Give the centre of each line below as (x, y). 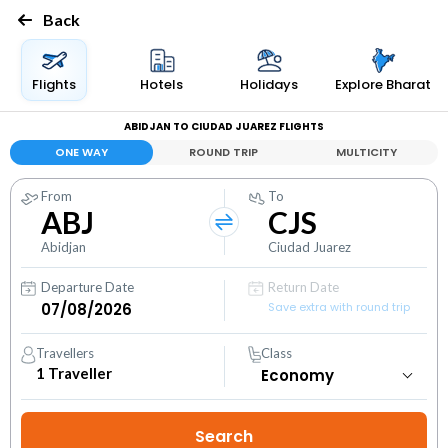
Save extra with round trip (339, 307)
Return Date (304, 287)
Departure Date (87, 287)
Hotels (161, 84)
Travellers (65, 353)
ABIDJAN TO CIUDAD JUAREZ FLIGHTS (224, 126)
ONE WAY (81, 152)
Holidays (269, 84)
